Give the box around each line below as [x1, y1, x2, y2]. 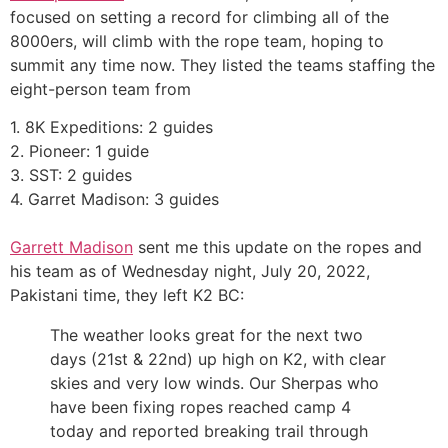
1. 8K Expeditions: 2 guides [10, 117, 213, 138]
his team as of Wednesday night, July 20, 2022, [10, 261, 370, 282]
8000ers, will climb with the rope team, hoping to [10, 30, 384, 51]
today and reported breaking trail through [50, 421, 368, 442]
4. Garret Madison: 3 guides [10, 189, 219, 210]
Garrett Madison [10, 237, 133, 258]
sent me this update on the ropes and [133, 237, 422, 258]
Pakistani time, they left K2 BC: [10, 285, 244, 306]
